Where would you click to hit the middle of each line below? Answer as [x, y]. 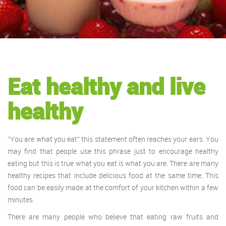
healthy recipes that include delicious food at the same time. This [113, 175]
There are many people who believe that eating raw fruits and [113, 216]
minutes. [21, 199]
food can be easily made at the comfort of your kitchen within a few [113, 187]
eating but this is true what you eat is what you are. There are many [113, 163]
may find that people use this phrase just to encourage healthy [113, 151]
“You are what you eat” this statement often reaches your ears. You [113, 139]
